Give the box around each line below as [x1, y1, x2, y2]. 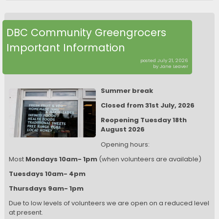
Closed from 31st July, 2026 [100, 101, 195, 110]
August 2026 [100, 125, 145, 134]
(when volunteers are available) [97, 154, 201, 164]
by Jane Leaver [153, 63, 188, 69]
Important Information [6, 40, 126, 55]
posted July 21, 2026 [140, 57, 188, 64]
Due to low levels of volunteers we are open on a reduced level [8, 198, 209, 208]
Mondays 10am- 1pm [25, 154, 97, 164]
